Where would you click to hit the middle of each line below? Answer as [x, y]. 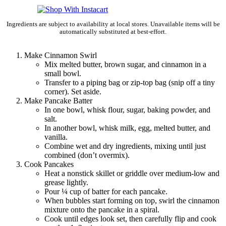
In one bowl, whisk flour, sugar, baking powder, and [127, 110]
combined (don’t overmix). [87, 155]
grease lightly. [66, 183]
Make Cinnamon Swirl [61, 55]
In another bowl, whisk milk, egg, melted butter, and [127, 128]
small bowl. [63, 74]
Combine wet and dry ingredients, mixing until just [125, 146]
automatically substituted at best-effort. [113, 32]
